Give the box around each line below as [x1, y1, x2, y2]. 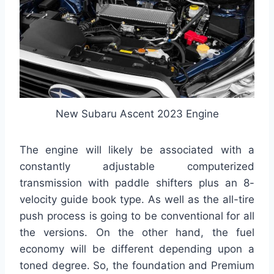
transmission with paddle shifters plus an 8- [20, 177, 254, 190]
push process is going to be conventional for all [20, 210, 254, 223]
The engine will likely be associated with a [20, 144, 254, 157]
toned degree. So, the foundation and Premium [20, 259, 254, 272]
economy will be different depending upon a [20, 243, 254, 256]
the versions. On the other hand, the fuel [20, 226, 254, 239]
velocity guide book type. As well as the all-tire [20, 193, 254, 206]
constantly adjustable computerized [20, 160, 254, 173]
